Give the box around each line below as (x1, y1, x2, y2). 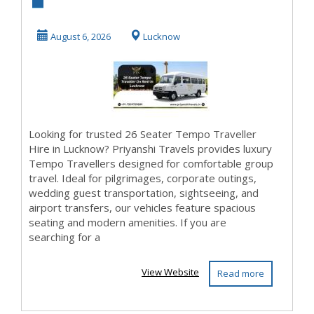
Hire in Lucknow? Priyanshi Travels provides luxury (29, 142, 272, 156)
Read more (217, 267, 264, 280)
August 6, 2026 (48, 30, 111, 43)
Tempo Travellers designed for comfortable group (29, 156, 273, 170)
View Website (142, 266, 199, 278)
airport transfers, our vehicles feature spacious (29, 200, 256, 214)
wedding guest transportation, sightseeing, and (29, 186, 259, 200)
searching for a (29, 230, 100, 244)
